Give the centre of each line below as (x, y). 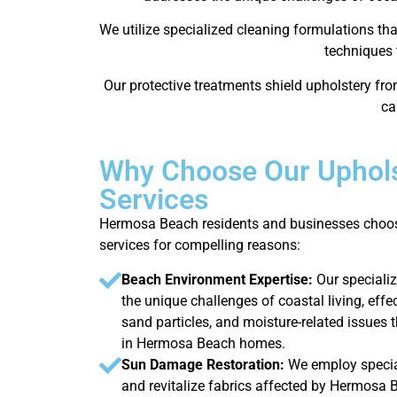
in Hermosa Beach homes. (203, 343)
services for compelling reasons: (200, 245)
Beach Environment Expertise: (217, 279)
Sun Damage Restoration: (205, 364)
